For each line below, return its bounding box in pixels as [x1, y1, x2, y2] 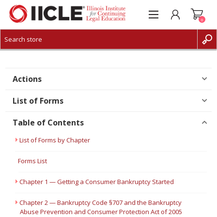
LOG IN [21, 61, 40, 69]
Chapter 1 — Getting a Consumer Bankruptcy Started [19, 177, 174, 186]
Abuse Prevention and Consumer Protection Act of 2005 [20, 207, 183, 216]
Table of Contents [13, 117, 84, 128]
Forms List [18, 156, 47, 165]
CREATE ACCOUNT [21, 46, 71, 55]
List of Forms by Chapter [19, 136, 91, 144]
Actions [13, 74, 42, 84]
